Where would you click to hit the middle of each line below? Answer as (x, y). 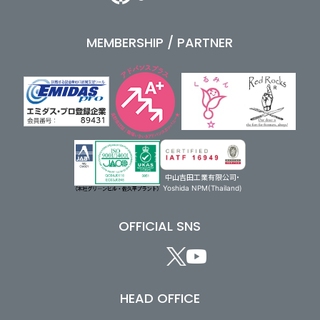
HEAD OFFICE (160, 298)
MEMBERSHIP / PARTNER (160, 42)
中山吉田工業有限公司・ (203, 177)
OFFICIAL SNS (160, 226)
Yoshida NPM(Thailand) (203, 188)
